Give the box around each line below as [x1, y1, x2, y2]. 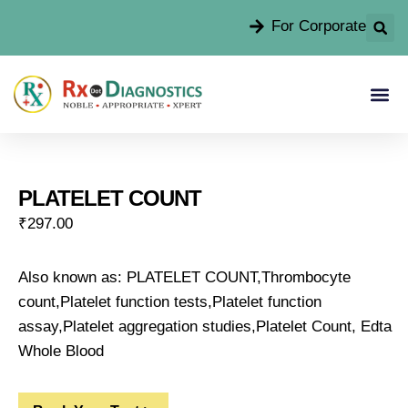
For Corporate [271, 17, 366, 35]
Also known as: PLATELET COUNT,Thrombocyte [18, 269, 351, 286]
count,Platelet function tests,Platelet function [18, 293, 321, 311]
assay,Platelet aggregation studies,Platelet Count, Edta [18, 318, 392, 335]
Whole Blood [18, 342, 104, 360]
